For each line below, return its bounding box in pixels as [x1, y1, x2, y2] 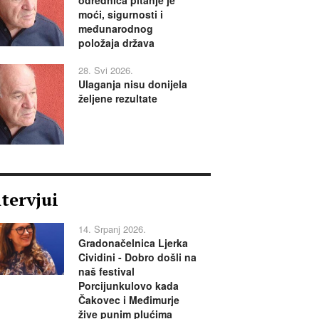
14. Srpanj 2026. [78, 221, 146, 236]
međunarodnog [78, 21, 153, 36]
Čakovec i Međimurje [78, 292, 179, 307]
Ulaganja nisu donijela [78, 76, 187, 91]
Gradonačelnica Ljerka [78, 235, 188, 250]
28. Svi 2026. [78, 63, 133, 77]
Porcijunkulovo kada [78, 278, 179, 293]
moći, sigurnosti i [78, 6, 163, 21]
